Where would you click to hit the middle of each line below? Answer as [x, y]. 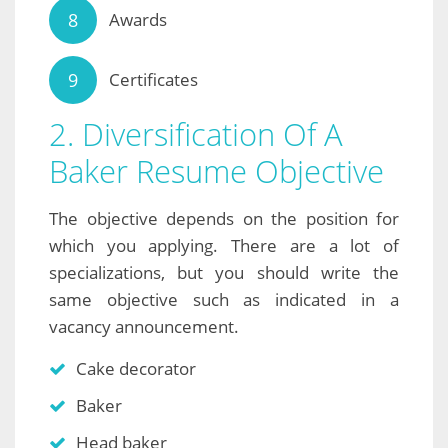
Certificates [153, 80]
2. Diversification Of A [196, 134]
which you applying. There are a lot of [224, 246]
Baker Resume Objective [216, 171]
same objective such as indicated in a [224, 300]
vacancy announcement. [144, 327]
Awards [138, 20]
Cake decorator [136, 369]
